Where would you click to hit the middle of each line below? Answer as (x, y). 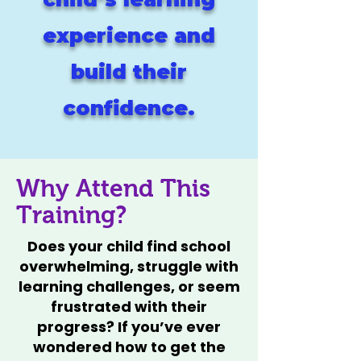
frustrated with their (129, 307)
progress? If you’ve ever (129, 327)
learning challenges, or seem (129, 286)
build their (129, 72)
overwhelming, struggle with (129, 266)
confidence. (129, 108)
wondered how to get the (129, 347)
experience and (129, 35)
